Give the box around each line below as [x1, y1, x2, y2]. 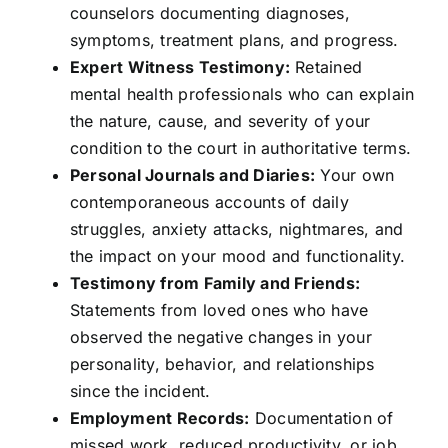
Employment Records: [69, 408, 250, 429]
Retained [289, 57, 363, 78]
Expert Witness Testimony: [69, 57, 290, 78]
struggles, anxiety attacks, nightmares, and [69, 219, 404, 240]
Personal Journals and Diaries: [69, 165, 316, 186]
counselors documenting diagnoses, [69, 3, 350, 24]
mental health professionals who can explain [69, 84, 415, 105]
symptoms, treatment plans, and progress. [69, 30, 399, 51]
